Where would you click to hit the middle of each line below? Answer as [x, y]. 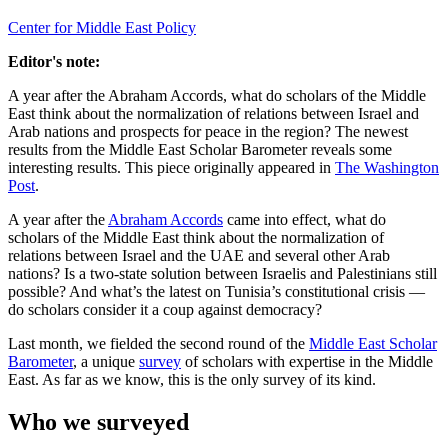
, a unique [106, 361]
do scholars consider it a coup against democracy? [165, 309]
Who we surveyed [98, 421]
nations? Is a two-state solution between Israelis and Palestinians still [222, 273]
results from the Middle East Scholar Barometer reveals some [200, 149]
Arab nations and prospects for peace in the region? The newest [208, 131]
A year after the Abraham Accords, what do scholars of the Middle [217, 95]
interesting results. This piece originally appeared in [171, 167]
